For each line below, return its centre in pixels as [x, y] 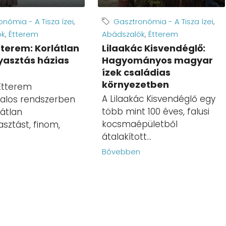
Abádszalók [124, 34]
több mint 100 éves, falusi [156, 112]
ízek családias [136, 73]
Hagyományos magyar [158, 61]
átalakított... [127, 137]
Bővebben [121, 152]
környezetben [136, 85]
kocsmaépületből [140, 124]
